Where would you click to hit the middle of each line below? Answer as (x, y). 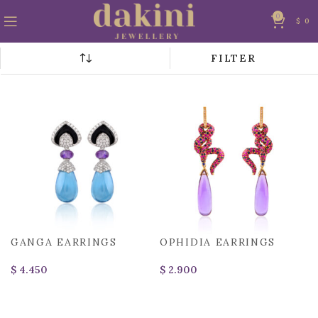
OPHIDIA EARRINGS (218, 242)
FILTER (234, 58)
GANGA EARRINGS (64, 242)
